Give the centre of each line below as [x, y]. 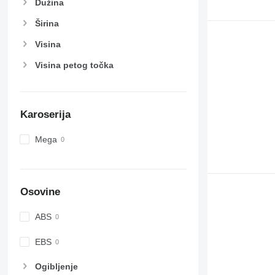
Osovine [40, 192]
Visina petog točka [74, 65]
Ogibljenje [56, 266]
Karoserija [45, 114]
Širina [47, 23]
